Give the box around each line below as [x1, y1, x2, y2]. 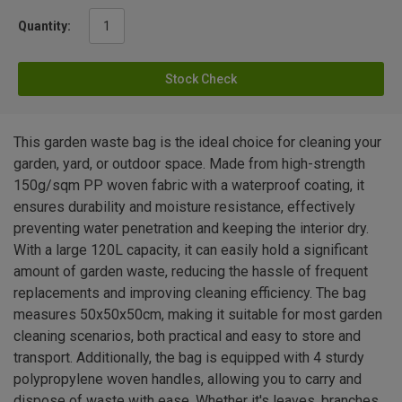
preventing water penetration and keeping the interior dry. [13, 219, 369, 237]
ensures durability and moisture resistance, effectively [13, 197, 355, 215]
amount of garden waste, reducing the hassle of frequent [13, 262, 368, 280]
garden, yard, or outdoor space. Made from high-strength [13, 154, 365, 172]
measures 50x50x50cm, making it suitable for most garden [13, 305, 382, 323]
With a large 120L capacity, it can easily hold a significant [13, 240, 368, 258]
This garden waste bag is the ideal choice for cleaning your [13, 133, 381, 151]
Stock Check [165, 71, 237, 86]
